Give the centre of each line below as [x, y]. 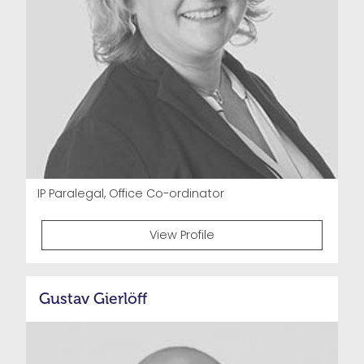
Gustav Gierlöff [93, 299]
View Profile [182, 234]
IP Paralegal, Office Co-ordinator [131, 194]
